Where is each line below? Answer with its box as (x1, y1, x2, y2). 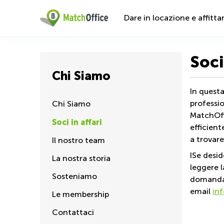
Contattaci (52, 208, 94, 216)
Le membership (52, 190, 109, 198)
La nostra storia (52, 154, 110, 162)
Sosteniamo (52, 172, 97, 180)
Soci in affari (52, 117, 102, 126)
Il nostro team (52, 136, 105, 144)
